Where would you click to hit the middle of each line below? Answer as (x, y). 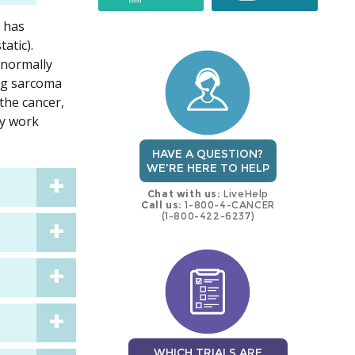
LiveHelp (245, 194)
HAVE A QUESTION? (208, 154)
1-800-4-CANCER (228, 205)
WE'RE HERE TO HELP (208, 168)
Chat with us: (184, 194)
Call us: (162, 205)
